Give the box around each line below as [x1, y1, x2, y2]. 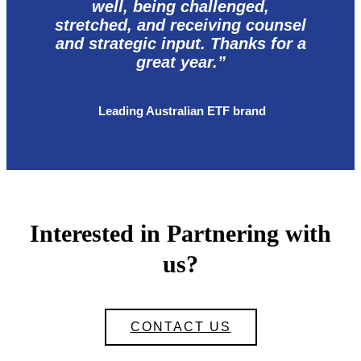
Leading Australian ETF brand [95, 104, 266, 118]
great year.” [135, 53, 226, 72]
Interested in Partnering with [30, 220, 331, 247]
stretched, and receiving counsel [55, 16, 306, 35]
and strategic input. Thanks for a [55, 35, 306, 53]
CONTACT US [130, 320, 231, 334]
